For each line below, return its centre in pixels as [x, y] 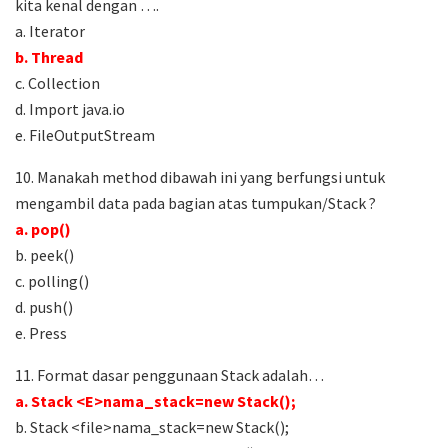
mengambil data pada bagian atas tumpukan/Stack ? [195, 203]
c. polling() [52, 281]
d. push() [44, 307]
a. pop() [43, 229]
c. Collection [57, 83]
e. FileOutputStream [85, 135]
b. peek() [44, 255]
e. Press [41, 333]
